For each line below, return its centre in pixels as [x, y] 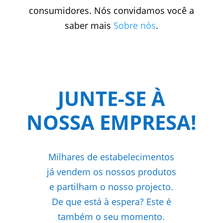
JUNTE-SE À [111, 98]
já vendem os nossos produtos [111, 171]
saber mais [89, 25]
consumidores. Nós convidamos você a [111, 10]
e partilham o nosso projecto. [111, 186]
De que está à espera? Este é [111, 201]
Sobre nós [134, 25]
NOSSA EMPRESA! [111, 122]
